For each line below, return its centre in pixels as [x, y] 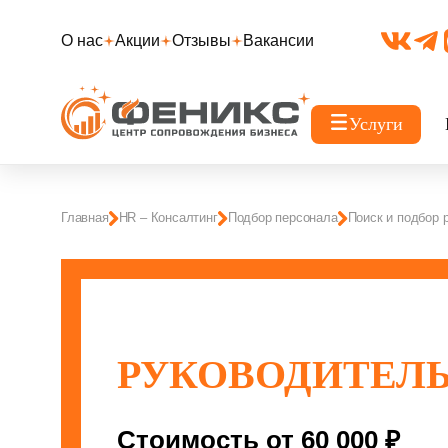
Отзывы [201, 40]
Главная [85, 217]
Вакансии [278, 40]
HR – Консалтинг [168, 217]
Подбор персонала [282, 217]
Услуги [376, 124]
